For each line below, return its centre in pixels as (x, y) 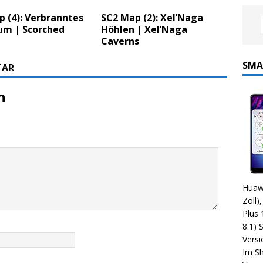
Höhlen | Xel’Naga (144, 30)
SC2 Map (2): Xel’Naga (152, 18)
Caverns (120, 41)
